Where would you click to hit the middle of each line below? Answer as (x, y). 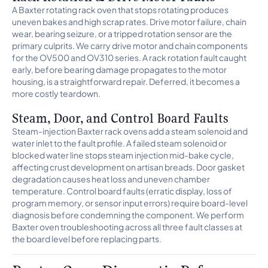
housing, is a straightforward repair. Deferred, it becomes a (126, 81)
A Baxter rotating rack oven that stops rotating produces (120, 10)
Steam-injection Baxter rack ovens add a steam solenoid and (130, 131)
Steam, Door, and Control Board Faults (120, 118)
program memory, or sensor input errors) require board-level (130, 203)
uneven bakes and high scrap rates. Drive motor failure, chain (129, 22)
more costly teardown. (56, 93)
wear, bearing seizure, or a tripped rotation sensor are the (122, 33)
